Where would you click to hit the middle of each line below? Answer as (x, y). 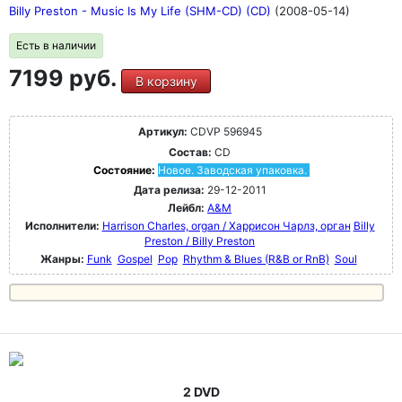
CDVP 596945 (224, 131)
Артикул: (162, 131)
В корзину (166, 81)
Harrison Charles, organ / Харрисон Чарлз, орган (226, 226)
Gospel (135, 259)
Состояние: (125, 170)
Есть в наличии (56, 45)
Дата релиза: (169, 190)
